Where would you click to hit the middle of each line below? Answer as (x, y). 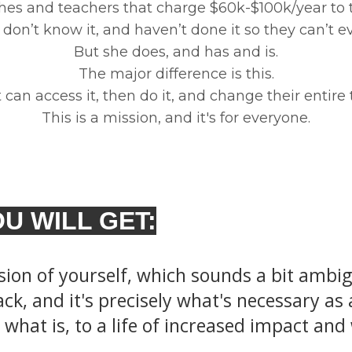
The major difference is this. (176, 74)
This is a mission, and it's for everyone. (176, 118)
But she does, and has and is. (176, 52)
